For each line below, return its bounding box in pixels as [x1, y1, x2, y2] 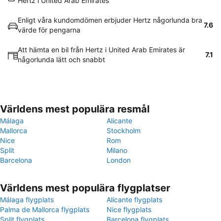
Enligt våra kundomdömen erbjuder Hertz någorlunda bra [18, 16, 202, 24]
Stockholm [107, 126, 141, 135]
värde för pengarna [18, 26, 80, 34]
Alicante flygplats [107, 195, 162, 204]
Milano [107, 146, 127, 154]
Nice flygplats [107, 205, 151, 214]
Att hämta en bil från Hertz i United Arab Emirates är [18, 45, 185, 54]
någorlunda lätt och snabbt [18, 55, 105, 64]
